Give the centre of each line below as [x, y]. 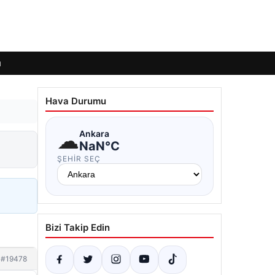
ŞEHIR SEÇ [79, 159]
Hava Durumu [76, 101]
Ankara [94, 133]
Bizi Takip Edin [78, 227]
